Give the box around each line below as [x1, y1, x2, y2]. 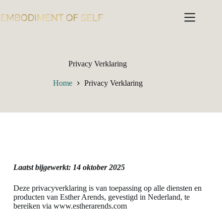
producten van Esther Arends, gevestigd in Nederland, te [13, 193, 190, 202]
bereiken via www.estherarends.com [13, 202, 127, 211]
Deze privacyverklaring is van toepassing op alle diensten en [13, 184, 202, 193]
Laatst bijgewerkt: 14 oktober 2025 [13, 163, 125, 172]
